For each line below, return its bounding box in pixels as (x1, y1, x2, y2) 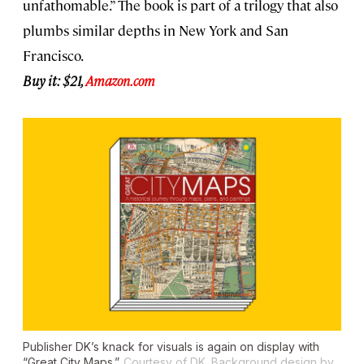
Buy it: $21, (23, 71, 85, 90)
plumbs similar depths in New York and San (23, 21, 288, 40)
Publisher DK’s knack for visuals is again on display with (23, 339, 319, 353)
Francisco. (23, 46, 84, 65)
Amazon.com (85, 71, 155, 90)
